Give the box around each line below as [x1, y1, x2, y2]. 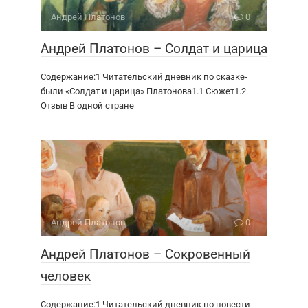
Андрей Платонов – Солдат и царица [41, 41, 267, 57]
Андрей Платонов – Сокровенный [41, 246, 250, 263]
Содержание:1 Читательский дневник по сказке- [41, 71, 247, 82]
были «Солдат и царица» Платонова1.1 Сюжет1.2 [41, 86, 246, 97]
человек [41, 268, 91, 285]
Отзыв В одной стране [41, 100, 134, 111]
